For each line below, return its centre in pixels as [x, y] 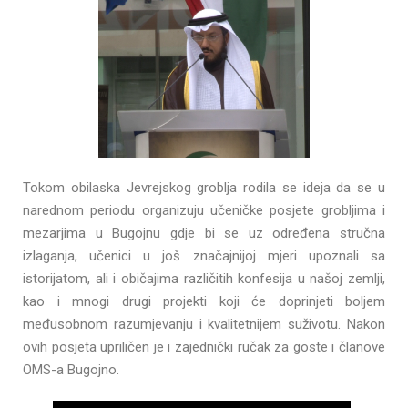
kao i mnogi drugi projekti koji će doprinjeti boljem [204, 301]
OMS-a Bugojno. [71, 369]
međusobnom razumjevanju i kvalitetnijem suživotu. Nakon [204, 324]
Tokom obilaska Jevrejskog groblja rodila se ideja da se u [204, 187]
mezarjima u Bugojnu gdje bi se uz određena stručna [204, 233]
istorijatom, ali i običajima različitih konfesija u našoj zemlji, [204, 278]
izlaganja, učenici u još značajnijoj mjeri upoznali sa [204, 255]
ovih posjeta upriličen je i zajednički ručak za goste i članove [204, 347]
